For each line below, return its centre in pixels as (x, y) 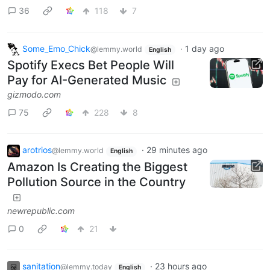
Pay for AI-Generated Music (87, 80)
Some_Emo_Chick (56, 48)
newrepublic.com (41, 211)
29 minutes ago (177, 150)
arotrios (37, 150)
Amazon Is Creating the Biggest (97, 167)
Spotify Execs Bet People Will (91, 65)
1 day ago (204, 48)
